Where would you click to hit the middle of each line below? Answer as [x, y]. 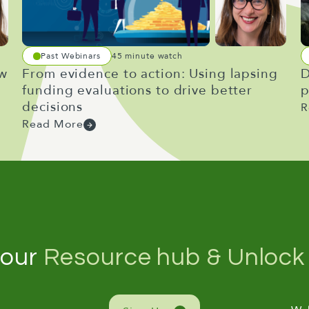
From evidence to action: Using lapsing [150, 74]
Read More [53, 124]
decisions [53, 107]
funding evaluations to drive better [138, 90]
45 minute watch [147, 56]
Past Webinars [71, 56]
